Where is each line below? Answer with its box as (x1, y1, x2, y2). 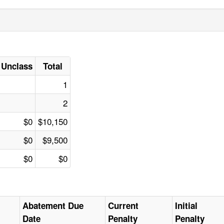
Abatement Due (22, 199, 84, 212)
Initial (175, 199, 198, 212)
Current (108, 199, 139, 212)
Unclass (1, 60, 33, 72)
